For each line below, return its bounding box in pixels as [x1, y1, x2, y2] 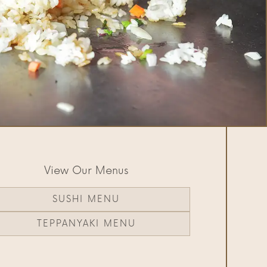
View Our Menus [44, 163, 129, 177]
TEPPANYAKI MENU [36, 218, 136, 230]
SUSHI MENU [52, 194, 120, 206]
